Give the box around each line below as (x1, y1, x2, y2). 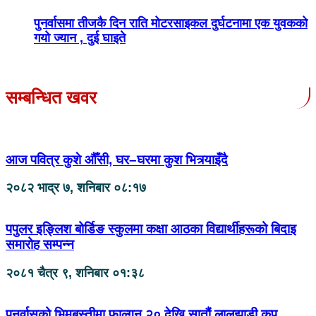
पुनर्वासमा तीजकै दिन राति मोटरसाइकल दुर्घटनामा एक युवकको (34, 16, 308, 31)
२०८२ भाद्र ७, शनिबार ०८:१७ (6, 181, 146, 195)
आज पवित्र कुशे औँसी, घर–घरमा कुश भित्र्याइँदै (6, 152, 228, 167)
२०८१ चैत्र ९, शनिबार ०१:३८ (6, 265, 145, 280)
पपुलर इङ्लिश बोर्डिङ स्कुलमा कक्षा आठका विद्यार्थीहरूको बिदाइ (6, 221, 296, 237)
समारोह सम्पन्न (6, 237, 74, 253)
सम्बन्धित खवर (6, 87, 97, 108)
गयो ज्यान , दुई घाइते (34, 31, 126, 46)
